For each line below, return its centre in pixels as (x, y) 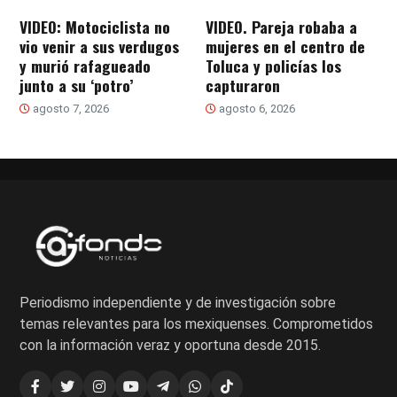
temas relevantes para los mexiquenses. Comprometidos (197, 323)
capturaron (243, 85)
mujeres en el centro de (285, 46)
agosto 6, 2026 (256, 108)
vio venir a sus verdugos (100, 46)
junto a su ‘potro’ (77, 85)
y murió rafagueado (86, 65)
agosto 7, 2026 (70, 108)
